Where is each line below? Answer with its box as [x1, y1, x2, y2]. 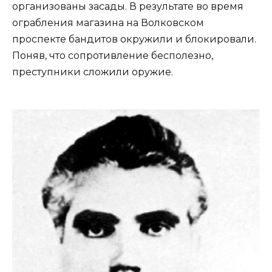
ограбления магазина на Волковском [12, 17, 204, 29]
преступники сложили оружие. [12, 66, 173, 78]
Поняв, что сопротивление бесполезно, [12, 50, 213, 62]
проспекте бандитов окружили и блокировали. [12, 33, 256, 46]
